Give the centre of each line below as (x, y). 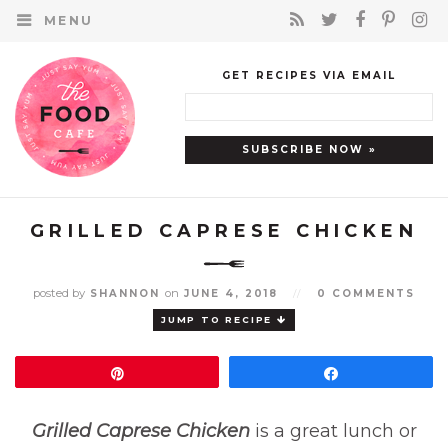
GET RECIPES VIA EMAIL (309, 75)
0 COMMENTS (366, 293)
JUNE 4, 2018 (231, 293)
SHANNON (125, 293)
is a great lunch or (333, 431)
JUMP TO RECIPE (219, 319)
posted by (59, 293)
